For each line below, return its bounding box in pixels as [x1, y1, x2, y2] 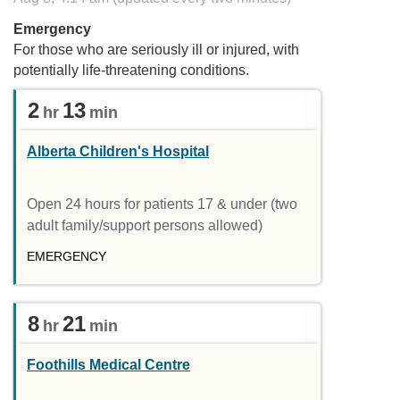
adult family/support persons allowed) [27, 218, 262, 234]
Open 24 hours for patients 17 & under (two [27, 196, 297, 212]
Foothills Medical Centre [27, 356, 190, 372]
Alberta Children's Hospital [27, 143, 209, 159]
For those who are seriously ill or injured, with [13, 41, 299, 57]
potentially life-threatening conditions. [13, 62, 249, 78]
